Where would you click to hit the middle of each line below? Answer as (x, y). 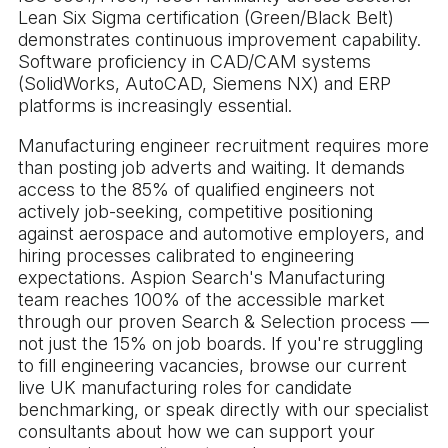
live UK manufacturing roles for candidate (185, 388)
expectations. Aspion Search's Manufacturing (201, 278)
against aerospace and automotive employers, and (221, 234)
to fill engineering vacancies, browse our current (212, 366)
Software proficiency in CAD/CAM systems (194, 62)
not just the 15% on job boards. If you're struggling (220, 344)
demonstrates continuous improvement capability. (219, 40)
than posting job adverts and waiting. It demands (211, 168)
